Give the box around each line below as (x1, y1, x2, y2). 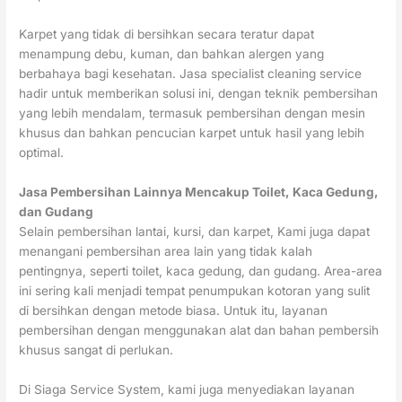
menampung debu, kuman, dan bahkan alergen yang (19, 46, 325, 61)
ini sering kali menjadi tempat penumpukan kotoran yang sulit (19, 283, 371, 298)
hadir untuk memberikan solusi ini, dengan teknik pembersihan (19, 85, 379, 100)
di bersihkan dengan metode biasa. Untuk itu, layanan (19, 302, 328, 318)
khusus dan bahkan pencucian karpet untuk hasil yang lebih (19, 125, 365, 140)
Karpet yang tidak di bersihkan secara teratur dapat (19, 26, 315, 41)
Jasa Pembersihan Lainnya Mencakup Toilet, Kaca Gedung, (19, 184, 380, 199)
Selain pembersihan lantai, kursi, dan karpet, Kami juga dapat (19, 223, 371, 239)
